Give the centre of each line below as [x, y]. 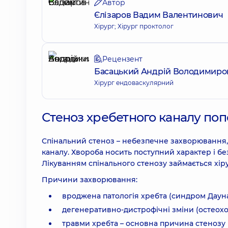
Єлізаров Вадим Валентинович [159, 15]
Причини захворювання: [90, 180]
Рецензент [122, 59]
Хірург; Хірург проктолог [134, 26]
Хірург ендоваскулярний [134, 83]
